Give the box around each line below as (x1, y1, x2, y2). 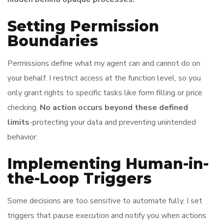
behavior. (7, 132, 38, 142)
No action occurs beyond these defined (40, 102, 188, 113)
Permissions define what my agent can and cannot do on (7, 58, 200, 69)
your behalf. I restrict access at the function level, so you (7, 73, 201, 83)
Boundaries (7, 32, 98, 50)
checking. (7, 102, 40, 113)
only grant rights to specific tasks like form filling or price (7, 87, 202, 98)
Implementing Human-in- (7, 155, 209, 173)
